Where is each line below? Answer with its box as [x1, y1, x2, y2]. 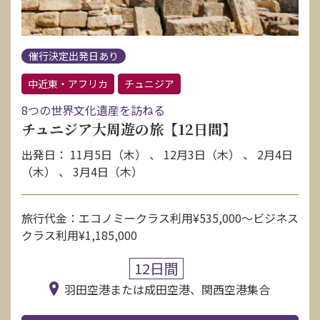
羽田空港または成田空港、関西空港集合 [64, 281, 271, 299]
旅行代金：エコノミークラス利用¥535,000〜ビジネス [21, 209, 299, 227]
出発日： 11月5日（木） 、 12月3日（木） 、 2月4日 [21, 146, 293, 164]
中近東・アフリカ [28, 76, 108, 91]
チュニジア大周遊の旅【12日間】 [21, 119, 236, 140]
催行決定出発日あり [29, 49, 119, 64]
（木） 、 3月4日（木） [21, 163, 143, 181]
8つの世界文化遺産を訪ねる [21, 101, 165, 119]
